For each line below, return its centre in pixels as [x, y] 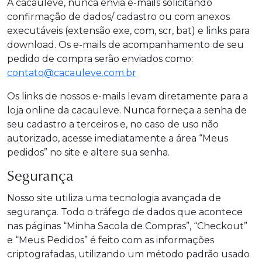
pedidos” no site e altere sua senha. [88, 152]
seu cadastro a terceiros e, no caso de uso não [113, 124]
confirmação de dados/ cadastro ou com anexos [118, 17]
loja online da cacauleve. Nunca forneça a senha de [127, 110]
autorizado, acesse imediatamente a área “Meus [118, 138]
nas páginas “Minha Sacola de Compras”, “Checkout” [127, 226]
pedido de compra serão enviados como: [100, 59]
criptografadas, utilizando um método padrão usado [128, 254]
